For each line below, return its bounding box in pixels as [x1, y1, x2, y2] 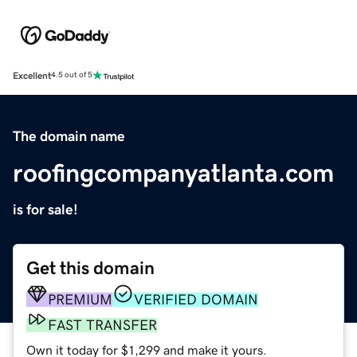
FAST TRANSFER [48, 317, 157, 332]
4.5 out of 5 [51, 71, 92, 80]
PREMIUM [48, 292, 112, 307]
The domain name [13, 128, 125, 143]
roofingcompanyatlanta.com [13, 159, 334, 186]
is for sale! [13, 202, 78, 217]
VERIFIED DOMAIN [134, 292, 258, 307]
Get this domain [26, 258, 155, 277]
